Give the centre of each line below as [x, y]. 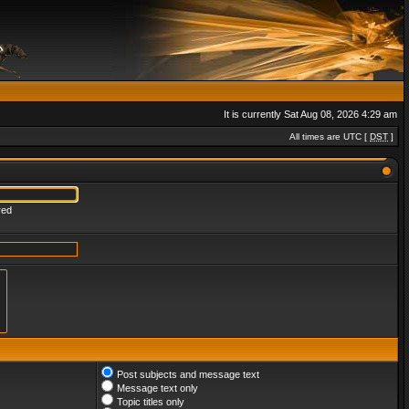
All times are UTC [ [330, 136]
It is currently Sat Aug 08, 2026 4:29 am [310, 114]
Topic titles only [151, 402]
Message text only [157, 388]
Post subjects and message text [188, 374]
